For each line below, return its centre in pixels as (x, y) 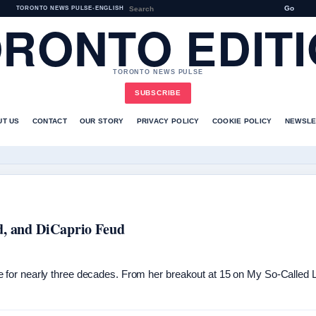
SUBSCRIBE (158, 93)
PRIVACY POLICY (168, 121)
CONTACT (49, 121)
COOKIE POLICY (242, 121)
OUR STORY (102, 121)
